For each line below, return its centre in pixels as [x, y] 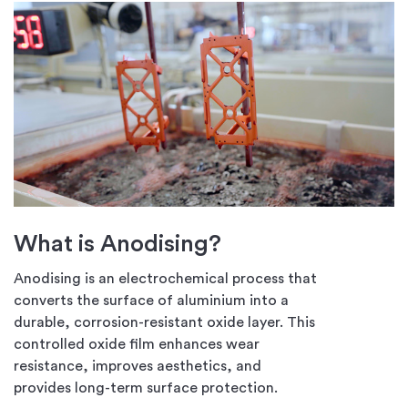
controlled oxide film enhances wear [137, 344]
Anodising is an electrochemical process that [165, 278]
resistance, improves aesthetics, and [138, 366]
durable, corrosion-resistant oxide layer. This [164, 322]
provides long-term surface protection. [146, 388]
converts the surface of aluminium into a [151, 300]
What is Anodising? [117, 244]
